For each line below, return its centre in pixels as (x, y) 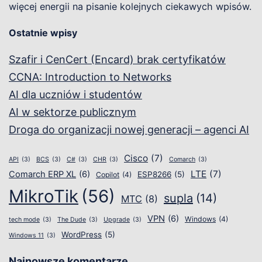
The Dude (72, 220)
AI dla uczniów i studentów (75, 95)
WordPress (82, 235)
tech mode (24, 220)
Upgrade (117, 220)
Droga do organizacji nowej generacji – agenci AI (129, 130)
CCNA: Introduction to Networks (90, 77)
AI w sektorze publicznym (73, 112)
